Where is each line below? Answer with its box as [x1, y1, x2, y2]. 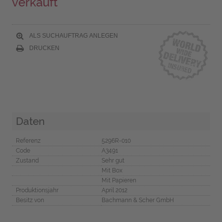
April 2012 [101, 186, 127, 194]
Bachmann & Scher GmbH [101, 196, 174, 204]
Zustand [15, 157, 39, 164]
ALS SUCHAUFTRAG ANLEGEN [27, 32, 118, 39]
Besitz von [15, 196, 44, 204]
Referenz [15, 137, 41, 144]
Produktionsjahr [15, 186, 58, 194]
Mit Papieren [101, 176, 136, 184]
